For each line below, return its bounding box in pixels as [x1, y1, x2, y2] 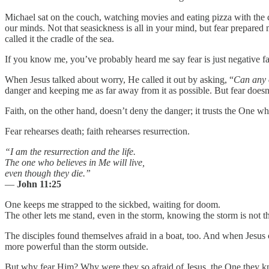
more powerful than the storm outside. [5, 241, 148, 252]
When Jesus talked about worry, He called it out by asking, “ [5, 74, 234, 85]
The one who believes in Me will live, [5, 157, 145, 168]
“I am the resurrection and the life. [5, 146, 136, 157]
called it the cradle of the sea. [5, 33, 114, 44]
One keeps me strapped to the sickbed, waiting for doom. [5, 199, 220, 210]
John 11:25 [17, 178, 61, 189]
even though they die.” [5, 168, 91, 178]
